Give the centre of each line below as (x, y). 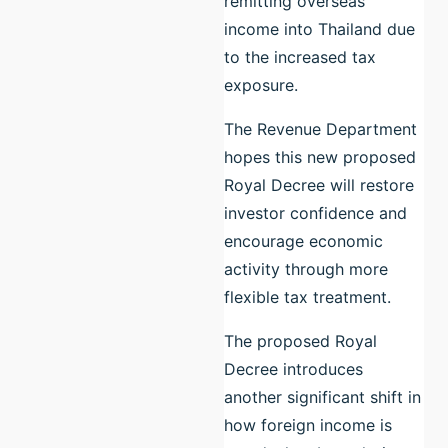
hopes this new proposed (320, 156)
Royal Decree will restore (319, 184)
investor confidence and (315, 212)
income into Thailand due (319, 28)
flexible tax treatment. (310, 296)
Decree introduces (293, 368)
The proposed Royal (300, 340)
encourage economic (303, 240)
